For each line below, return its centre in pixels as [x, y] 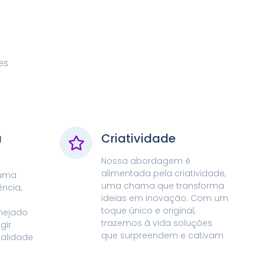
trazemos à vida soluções [157, 223]
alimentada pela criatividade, [164, 174]
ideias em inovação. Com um [165, 198]
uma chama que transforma [163, 186]
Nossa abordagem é [146, 161]
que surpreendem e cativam [163, 236]
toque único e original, [148, 211]
